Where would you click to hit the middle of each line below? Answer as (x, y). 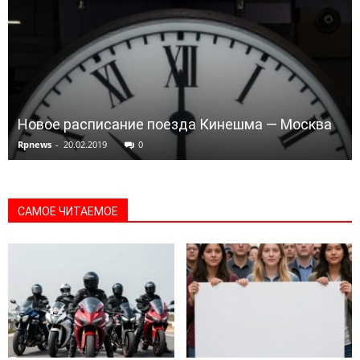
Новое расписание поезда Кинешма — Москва (175, 125)
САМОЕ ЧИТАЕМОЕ (68, 212)
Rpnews (35, 145)
